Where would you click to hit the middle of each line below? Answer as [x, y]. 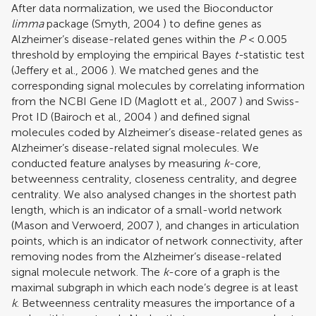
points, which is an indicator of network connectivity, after [157, 241]
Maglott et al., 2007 [187, 101]
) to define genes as [211, 23]
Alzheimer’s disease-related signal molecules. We [135, 147]
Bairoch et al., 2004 [102, 116]
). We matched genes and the [183, 70]
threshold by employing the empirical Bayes [123, 54]
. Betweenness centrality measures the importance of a [156, 303]
